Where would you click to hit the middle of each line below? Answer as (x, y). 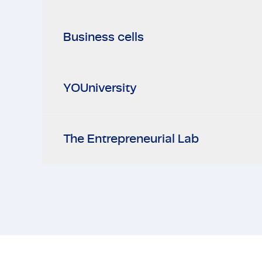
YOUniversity (100, 88)
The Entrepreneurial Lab (131, 139)
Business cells (103, 37)
